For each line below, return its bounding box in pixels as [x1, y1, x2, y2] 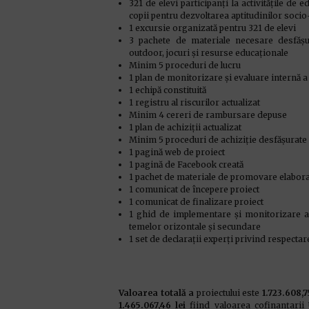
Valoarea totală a [119, 288, 195, 298]
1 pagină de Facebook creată [129, 159, 243, 170]
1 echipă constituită [129, 85, 206, 95]
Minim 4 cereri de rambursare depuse [129, 110, 287, 120]
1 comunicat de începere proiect [129, 184, 259, 195]
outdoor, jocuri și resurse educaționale [129, 48, 288, 58]
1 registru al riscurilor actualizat [129, 97, 260, 108]
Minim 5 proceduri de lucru [129, 60, 241, 70]
